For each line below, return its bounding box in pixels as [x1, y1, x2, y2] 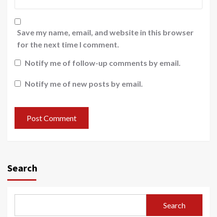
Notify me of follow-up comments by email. [25, 58, 181, 67]
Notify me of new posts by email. [25, 79, 143, 89]
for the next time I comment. [17, 40, 119, 49]
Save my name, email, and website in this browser [17, 28, 194, 37]
